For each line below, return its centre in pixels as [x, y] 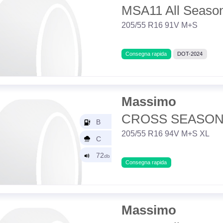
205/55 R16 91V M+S [159, 25]
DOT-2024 [190, 54]
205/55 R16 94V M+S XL [165, 133]
